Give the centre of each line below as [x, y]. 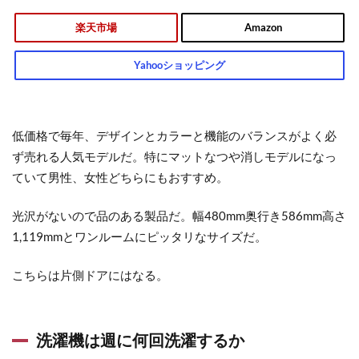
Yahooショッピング [179, 65]
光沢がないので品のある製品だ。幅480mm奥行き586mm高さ [179, 216]
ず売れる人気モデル [66, 157]
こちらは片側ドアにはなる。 [90, 275]
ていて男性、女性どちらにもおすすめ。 [120, 177]
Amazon [263, 28]
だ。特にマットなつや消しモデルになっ [228, 157]
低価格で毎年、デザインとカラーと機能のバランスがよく [168, 136]
